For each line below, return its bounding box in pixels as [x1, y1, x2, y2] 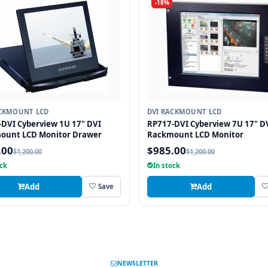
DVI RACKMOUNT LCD [147, 107, 222, 116]
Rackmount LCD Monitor [147, 129, 243, 140]
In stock [153, 161, 180, 170]
